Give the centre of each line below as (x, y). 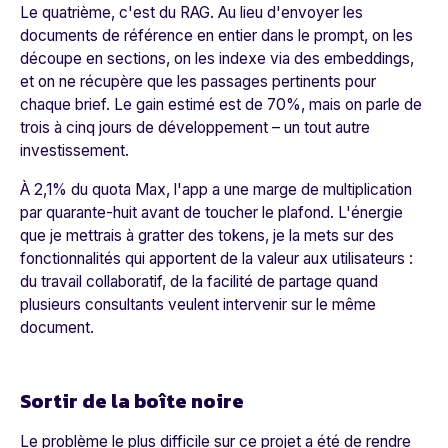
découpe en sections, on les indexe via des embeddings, (217, 59)
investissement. (74, 151)
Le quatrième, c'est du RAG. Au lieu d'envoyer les (191, 13)
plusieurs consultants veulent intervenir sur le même (198, 305)
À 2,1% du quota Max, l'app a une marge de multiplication (216, 190)
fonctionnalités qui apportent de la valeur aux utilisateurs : (216, 259)
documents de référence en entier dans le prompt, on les (216, 36)
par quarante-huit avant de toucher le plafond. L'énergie (211, 213)
